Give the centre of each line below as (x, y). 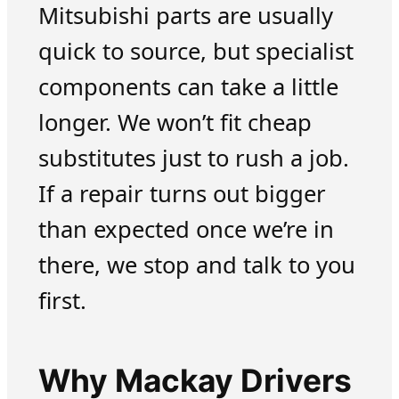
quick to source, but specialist (195, 52)
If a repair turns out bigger (182, 194)
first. (62, 301)
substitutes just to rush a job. (193, 159)
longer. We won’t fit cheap (175, 123)
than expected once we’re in (186, 230)
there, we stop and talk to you (196, 265)
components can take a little (188, 87)
